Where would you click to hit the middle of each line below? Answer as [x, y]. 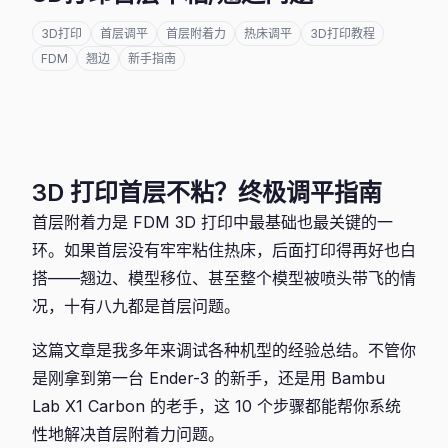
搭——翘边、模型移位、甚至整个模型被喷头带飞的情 [224, 278]
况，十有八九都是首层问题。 [136, 306]
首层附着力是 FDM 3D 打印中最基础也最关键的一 [212, 222]
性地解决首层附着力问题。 [128, 434]
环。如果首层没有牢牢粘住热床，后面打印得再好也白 [224, 250]
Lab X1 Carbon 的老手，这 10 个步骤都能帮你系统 [216, 406]
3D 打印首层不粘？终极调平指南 [207, 192]
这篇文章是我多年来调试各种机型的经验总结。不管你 [224, 350]
